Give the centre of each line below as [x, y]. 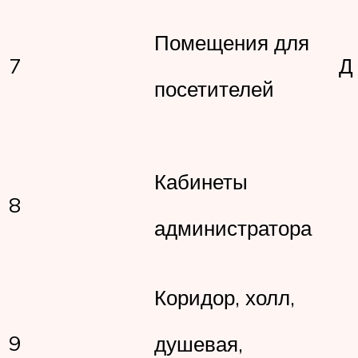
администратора [233, 227]
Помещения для [232, 43]
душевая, [213, 343]
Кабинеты [215, 182]
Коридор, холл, [225, 298]
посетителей [220, 88]
